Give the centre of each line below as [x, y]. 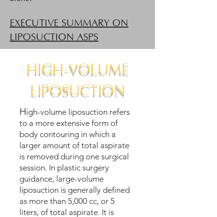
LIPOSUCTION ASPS [54, 37]
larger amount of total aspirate [74, 145]
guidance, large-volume [62, 179]
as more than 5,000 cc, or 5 [67, 201]
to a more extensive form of [69, 123]
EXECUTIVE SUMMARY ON [69, 23]
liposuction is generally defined [75, 190]
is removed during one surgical [74, 156]
